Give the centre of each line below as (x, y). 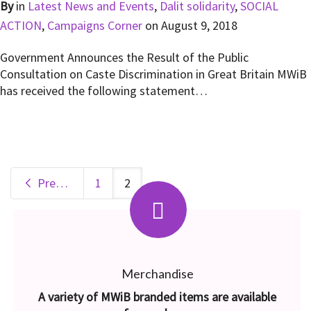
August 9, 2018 (199, 26)
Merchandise (157, 274)
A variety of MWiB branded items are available (157, 297)
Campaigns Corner (95, 26)
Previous (45, 183)
